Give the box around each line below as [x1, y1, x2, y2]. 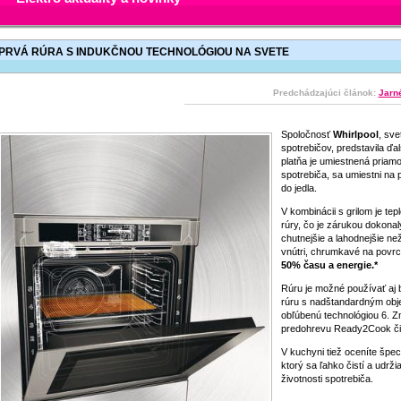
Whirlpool [332, 129, 379, 140]
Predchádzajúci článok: [272, 88, 379, 98]
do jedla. [280, 183, 317, 193]
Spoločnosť [280, 129, 333, 140]
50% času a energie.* [280, 260, 378, 270]
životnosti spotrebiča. [280, 373, 373, 384]
